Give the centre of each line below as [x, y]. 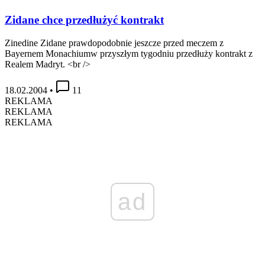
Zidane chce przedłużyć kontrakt [84, 20]
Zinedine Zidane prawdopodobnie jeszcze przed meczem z [114, 43]
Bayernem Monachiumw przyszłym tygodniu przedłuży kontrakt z [129, 53]
